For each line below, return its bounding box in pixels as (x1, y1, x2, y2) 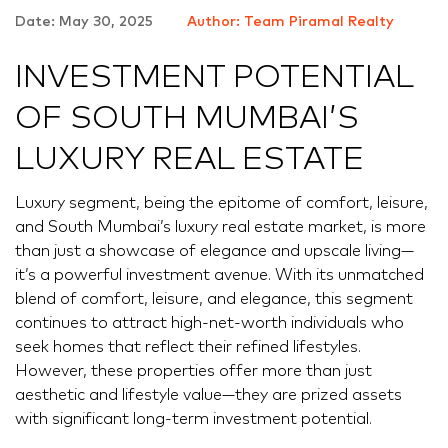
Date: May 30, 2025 (15, 15, 157, 30)
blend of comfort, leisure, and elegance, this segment (15, 290, 413, 307)
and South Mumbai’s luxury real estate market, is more (15, 218, 426, 235)
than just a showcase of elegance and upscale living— (15, 242, 414, 259)
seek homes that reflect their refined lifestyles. (15, 338, 361, 355)
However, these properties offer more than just (15, 362, 372, 379)
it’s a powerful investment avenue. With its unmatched (15, 266, 424, 283)
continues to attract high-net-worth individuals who (15, 314, 404, 331)
